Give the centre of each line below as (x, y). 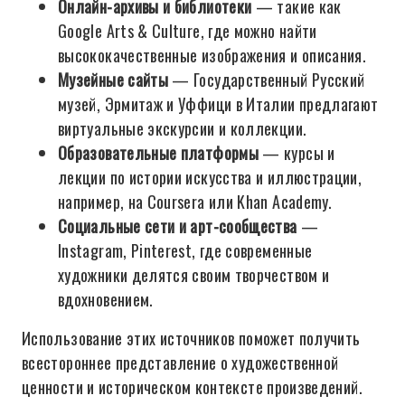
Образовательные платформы (158, 153)
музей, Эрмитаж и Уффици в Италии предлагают (218, 104)
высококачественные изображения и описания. (212, 55)
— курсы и (297, 153)
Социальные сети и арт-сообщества (178, 226)
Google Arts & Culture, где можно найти (188, 31)
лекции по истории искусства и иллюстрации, (210, 177)
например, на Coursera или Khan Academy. (195, 202)
